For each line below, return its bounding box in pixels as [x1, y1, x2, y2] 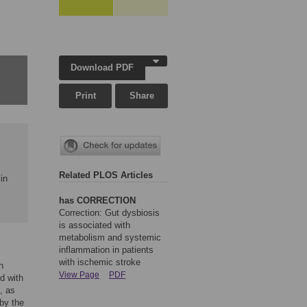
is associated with [59, 220, 130, 231]
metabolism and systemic [59, 232, 161, 243]
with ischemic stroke [59, 257, 140, 268]
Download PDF [71, 62, 134, 73]
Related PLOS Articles [59, 170, 153, 181]
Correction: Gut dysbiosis [59, 208, 160, 219]
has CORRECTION [59, 195, 136, 206]
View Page [59, 270, 99, 280]
